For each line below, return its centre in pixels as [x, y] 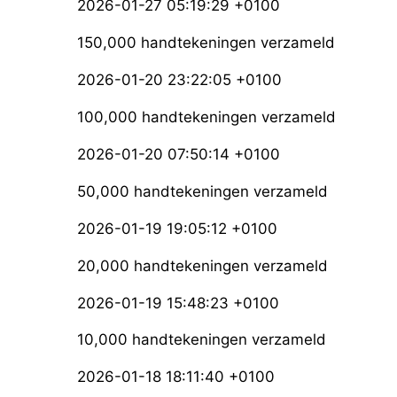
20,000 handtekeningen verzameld [202, 265]
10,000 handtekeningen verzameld [202, 340]
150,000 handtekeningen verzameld [206, 42]
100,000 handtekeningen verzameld [206, 117]
